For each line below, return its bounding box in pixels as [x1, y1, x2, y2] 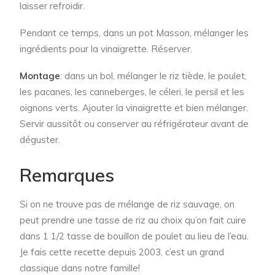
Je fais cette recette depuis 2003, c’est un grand [20, 246, 224, 258]
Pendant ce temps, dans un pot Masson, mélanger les [20, 27, 249, 39]
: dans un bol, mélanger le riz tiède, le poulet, [60, 70, 247, 82]
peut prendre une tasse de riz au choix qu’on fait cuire [20, 214, 246, 227]
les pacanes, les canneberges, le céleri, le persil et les [20, 86, 244, 98]
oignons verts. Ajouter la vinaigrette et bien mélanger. [20, 102, 248, 114]
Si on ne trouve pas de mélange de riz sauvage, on [20, 198, 234, 211]
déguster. [20, 134, 60, 146]
